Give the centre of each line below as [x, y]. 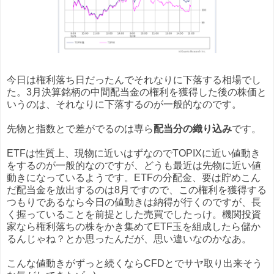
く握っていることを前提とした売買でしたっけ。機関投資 [134, 215]
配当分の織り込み [193, 129]
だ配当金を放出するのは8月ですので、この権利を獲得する [137, 190]
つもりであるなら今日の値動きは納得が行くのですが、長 [134, 202]
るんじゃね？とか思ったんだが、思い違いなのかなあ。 [129, 239]
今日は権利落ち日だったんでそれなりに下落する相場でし [134, 80]
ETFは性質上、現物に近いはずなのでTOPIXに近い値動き [134, 154]
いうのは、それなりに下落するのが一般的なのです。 [124, 105]
